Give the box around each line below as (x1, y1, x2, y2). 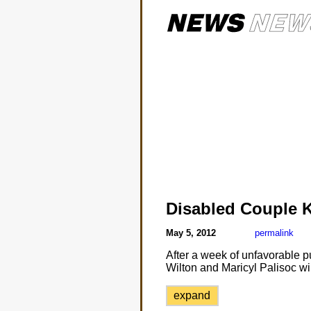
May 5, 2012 (165, 228, 219, 238)
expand (174, 289, 211, 301)
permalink (254, 228, 294, 238)
